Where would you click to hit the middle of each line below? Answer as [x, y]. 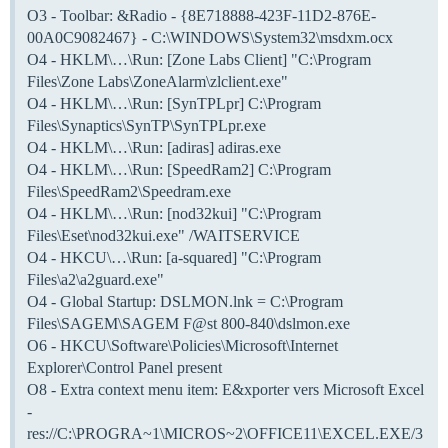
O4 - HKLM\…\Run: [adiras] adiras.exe [154, 147]
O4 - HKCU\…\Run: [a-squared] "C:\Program [174, 257]
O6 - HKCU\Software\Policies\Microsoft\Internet [182, 345]
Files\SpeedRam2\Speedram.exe [129, 191]
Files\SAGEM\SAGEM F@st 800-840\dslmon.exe [188, 323]
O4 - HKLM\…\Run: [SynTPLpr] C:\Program [174, 103]
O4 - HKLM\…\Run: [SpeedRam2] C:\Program [179, 169]
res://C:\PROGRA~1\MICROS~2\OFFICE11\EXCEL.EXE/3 [225, 433]
